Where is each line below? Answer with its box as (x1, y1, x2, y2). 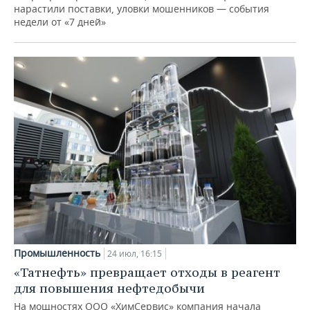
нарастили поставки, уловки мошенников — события (14, 1, 269, 15)
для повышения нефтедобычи (14, 280, 205, 297)
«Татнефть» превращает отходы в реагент (14, 264, 280, 281)
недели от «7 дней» (14, 15, 106, 28)
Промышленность (14, 246, 100, 260)
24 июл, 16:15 (107, 248, 162, 260)
